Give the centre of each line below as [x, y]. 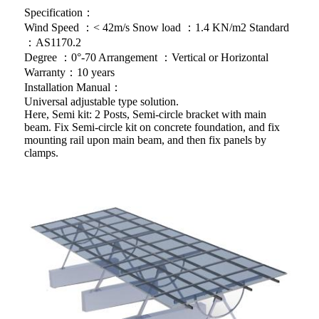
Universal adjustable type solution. [101, 102]
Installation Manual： [73, 88]
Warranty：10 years [69, 73]
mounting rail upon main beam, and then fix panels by [145, 140]
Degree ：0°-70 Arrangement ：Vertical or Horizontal [146, 58]
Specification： [59, 13]
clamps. [41, 153]
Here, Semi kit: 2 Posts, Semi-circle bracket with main [145, 115]
